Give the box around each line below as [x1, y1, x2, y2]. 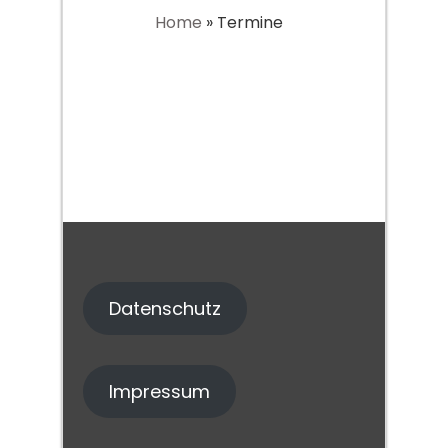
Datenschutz [108, 296, 221, 321]
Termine [217, 11, 283, 34]
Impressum [108, 379, 210, 404]
